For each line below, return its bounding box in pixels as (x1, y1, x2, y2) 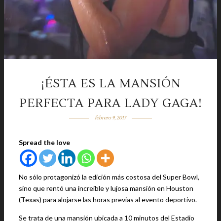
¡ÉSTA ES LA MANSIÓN (40, 76, 181, 91)
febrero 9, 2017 (95, 114, 126, 121)
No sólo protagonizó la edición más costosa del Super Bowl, (19, 173, 199, 181)
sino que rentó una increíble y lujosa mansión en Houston (19, 184, 193, 192)
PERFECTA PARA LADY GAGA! (19, 96, 202, 111)
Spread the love (19, 138, 70, 147)
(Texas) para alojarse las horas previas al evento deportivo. (19, 195, 197, 204)
